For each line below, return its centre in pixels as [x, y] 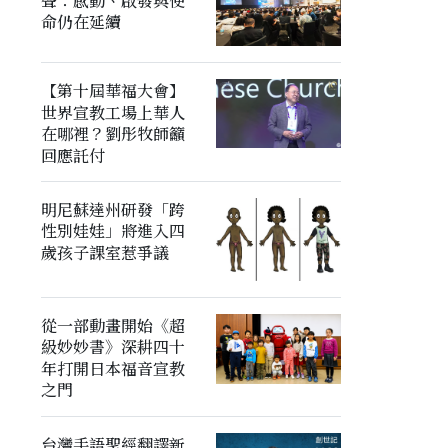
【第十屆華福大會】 [112, 91]
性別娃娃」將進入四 [112, 231]
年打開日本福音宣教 [112, 369]
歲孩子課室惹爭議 [104, 253]
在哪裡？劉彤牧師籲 [112, 134]
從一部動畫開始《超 [112, 326]
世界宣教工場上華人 [112, 113]
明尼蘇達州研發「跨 [112, 210]
